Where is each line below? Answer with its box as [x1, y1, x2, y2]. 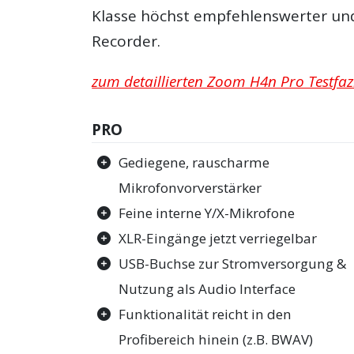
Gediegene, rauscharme [119, 153, 270, 172]
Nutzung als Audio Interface [119, 280, 296, 299]
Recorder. [92, 31, 161, 52]
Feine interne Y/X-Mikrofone [119, 204, 296, 223]
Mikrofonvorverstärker [119, 179, 262, 198]
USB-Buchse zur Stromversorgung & [119, 254, 347, 273]
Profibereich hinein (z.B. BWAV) [119, 330, 314, 349]
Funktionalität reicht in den [119, 305, 292, 324]
